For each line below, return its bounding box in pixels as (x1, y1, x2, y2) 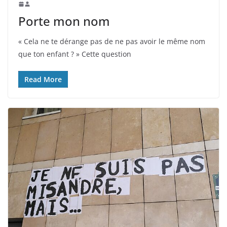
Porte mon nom (18, 13, 110, 30)
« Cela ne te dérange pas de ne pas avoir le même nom (18, 36, 205, 47)
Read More (24, 74, 62, 85)
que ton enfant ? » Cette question (18, 49, 131, 59)
